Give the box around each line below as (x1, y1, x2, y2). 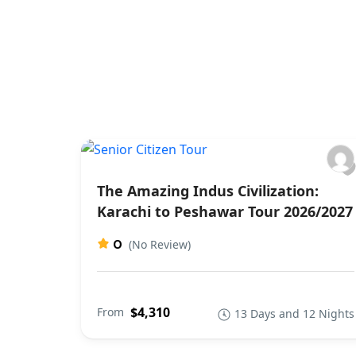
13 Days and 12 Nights (234, 306, 354, 321)
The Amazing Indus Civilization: (97, 181, 319, 200)
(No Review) (129, 237, 191, 252)
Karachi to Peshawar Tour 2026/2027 (97, 202, 353, 221)
